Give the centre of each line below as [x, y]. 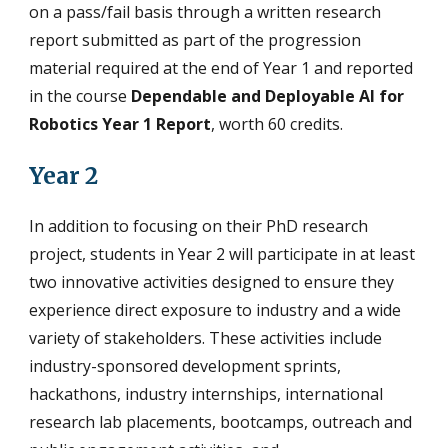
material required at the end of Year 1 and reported [221, 67]
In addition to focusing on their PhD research [199, 226]
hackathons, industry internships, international [206, 394]
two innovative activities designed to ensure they [212, 282]
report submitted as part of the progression [195, 39]
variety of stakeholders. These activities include [206, 338]
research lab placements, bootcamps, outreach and [221, 422]
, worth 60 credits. [277, 123]
